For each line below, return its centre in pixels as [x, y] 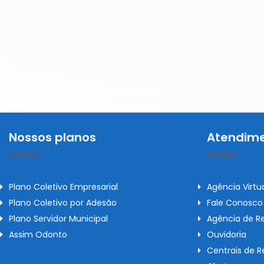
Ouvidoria [227, 235]
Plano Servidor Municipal [58, 219]
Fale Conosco [235, 203]
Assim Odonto [38, 235]
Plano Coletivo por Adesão [63, 203]
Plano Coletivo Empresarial [63, 187]
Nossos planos [52, 137]
